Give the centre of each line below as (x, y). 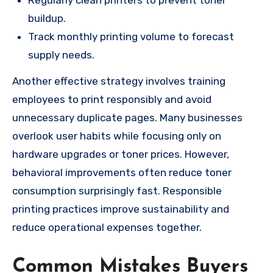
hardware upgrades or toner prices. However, (121, 154)
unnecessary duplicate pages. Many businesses (127, 118)
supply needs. (61, 55)
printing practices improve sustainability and (121, 209)
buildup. (47, 19)
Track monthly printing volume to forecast (131, 37)
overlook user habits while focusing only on (117, 136)
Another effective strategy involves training (119, 81)
